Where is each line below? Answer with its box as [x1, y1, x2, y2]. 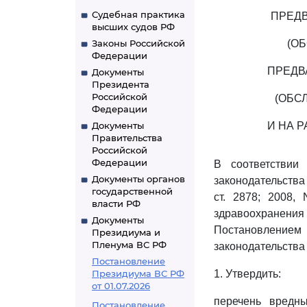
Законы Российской [92, 38, 185, 49]
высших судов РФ [92, 21, 175, 32]
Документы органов [92, 173, 185, 184]
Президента [92, 79, 149, 90]
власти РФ [92, 198, 140, 209]
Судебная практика [92, 9, 185, 20]
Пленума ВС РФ [92, 239, 167, 250]
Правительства [92, 132, 162, 143]
